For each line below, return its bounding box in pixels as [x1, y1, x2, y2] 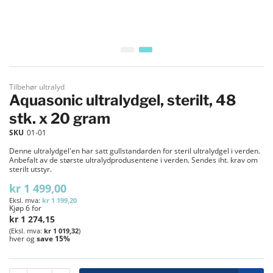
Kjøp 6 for [9, 203, 41, 213]
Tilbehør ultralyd [9, 82, 65, 92]
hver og [9, 233, 37, 244]
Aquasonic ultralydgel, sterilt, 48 [9, 91, 236, 109]
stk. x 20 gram [9, 110, 110, 127]
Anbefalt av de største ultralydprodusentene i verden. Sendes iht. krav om [9, 155, 258, 165]
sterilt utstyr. [9, 164, 54, 174]
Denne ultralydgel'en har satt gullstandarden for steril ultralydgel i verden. [9, 146, 260, 156]
